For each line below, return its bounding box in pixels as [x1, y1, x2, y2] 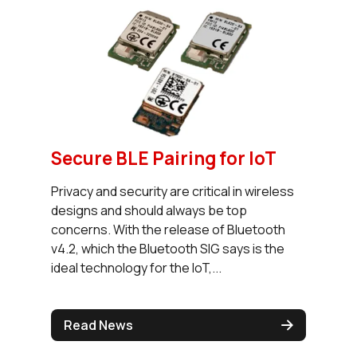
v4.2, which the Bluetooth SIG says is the [51, 239, 284, 257]
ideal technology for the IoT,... [51, 258, 222, 277]
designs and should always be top [51, 201, 247, 219]
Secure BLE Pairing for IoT [51, 145, 277, 171]
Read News [64, 316, 133, 334]
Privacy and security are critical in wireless [51, 182, 294, 200]
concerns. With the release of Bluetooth [51, 220, 285, 238]
